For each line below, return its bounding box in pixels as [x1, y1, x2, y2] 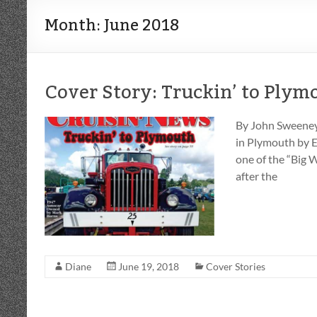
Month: [45, 10, 104, 41]
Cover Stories [206, 260, 265, 272]
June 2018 [104, 10, 179, 41]
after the [236, 169, 277, 183]
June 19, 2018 [118, 260, 179, 272]
